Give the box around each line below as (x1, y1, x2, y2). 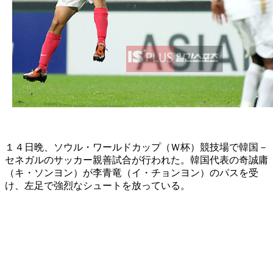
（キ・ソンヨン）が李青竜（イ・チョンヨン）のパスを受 (5, 167, 258, 178)
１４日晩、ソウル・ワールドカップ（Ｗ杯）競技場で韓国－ (5, 141, 268, 152)
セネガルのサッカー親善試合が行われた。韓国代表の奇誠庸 (5, 154, 268, 165)
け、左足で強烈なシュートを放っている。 (5, 180, 190, 191)
